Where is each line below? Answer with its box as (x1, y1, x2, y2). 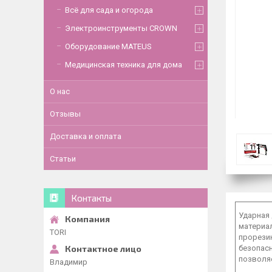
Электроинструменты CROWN (65, 24, 177, 33)
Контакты (71, 192, 112, 203)
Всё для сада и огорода (65, 5, 153, 15)
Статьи (50, 154, 76, 163)
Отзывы (50, 109, 81, 118)
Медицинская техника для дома (65, 60, 182, 69)
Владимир (50, 257, 87, 267)
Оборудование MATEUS (65, 42, 152, 51)
